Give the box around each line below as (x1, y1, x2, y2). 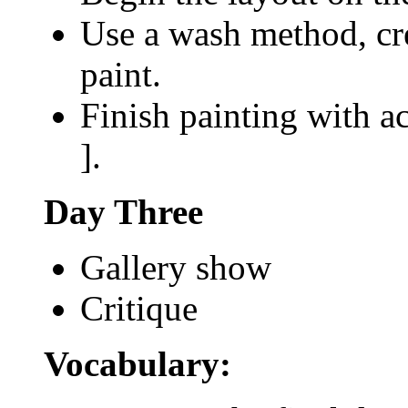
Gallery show (80, 247, 271, 287)
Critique (80, 288, 198, 328)
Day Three (44, 191, 203, 231)
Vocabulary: (44, 343, 231, 383)
